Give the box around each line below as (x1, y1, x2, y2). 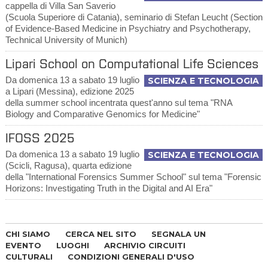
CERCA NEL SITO (65, 229, 136, 239)
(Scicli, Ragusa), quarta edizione (5, 160, 132, 170)
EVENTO (5, 240, 41, 250)
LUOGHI (56, 240, 89, 250)
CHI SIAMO (5, 229, 50, 239)
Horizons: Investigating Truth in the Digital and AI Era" (5, 183, 212, 193)
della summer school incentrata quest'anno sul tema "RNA (5, 98, 232, 108)
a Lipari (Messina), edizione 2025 (5, 86, 134, 96)
